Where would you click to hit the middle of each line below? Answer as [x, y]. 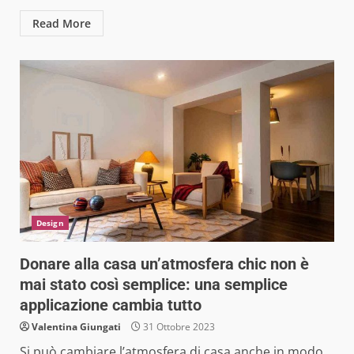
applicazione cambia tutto [111, 305]
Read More [62, 23]
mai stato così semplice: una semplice [154, 284]
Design [50, 222]
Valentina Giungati [76, 326]
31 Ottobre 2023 [178, 326]
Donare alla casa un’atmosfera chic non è [164, 264]
